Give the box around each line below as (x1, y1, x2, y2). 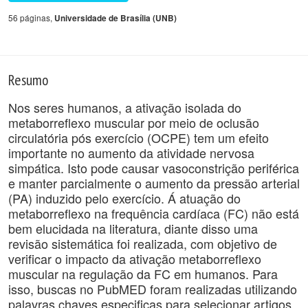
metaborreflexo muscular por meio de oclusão (8, 113, 259, 131)
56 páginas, (8, 12, 54, 23)
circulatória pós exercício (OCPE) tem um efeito (8, 129, 269, 146)
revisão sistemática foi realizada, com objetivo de (8, 234, 277, 252)
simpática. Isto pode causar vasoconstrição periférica (8, 159, 299, 177)
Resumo (8, 70, 48, 89)
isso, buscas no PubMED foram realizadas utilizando (8, 280, 297, 298)
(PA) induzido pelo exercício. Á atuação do (8, 189, 241, 207)
